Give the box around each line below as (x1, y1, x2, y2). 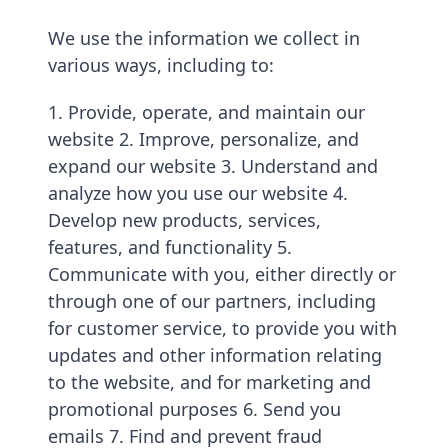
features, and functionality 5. (48, 235, 292, 259)
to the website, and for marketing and (48, 370, 371, 394)
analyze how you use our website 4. (48, 181, 348, 205)
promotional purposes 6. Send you (48, 397, 341, 421)
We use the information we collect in (48, 26, 360, 50)
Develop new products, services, (48, 208, 321, 232)
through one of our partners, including (48, 289, 376, 313)
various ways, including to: (48, 53, 274, 77)
